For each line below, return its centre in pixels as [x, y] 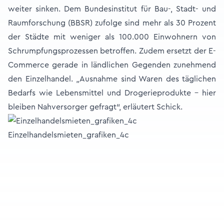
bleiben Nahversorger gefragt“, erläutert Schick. [95, 107]
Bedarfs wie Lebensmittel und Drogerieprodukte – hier [112, 93]
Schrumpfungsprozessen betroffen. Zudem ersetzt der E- [112, 51]
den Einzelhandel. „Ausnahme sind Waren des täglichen [112, 79]
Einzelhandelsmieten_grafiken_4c [68, 135]
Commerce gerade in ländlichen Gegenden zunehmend [112, 65]
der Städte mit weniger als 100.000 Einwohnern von [112, 37]
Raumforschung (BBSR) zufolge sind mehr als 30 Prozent [112, 23]
